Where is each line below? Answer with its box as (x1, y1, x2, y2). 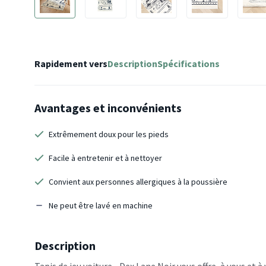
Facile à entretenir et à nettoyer (49, 153, 162, 164)
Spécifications (157, 58, 220, 70)
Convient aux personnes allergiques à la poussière (49, 176, 227, 188)
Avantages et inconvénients (34, 100, 182, 116)
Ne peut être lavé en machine (49, 200, 153, 211)
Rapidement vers (34, 58, 107, 70)
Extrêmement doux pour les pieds (49, 129, 169, 140)
